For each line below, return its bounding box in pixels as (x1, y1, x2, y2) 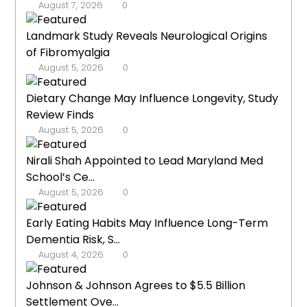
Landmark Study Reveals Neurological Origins (26, 28, 268, 45)
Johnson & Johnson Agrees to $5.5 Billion (26, 278, 246, 294)
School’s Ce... (26, 169, 95, 186)
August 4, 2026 (38, 248, 104, 262)
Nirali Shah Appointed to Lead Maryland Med (26, 153, 264, 169)
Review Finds (26, 107, 95, 123)
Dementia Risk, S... (26, 232, 121, 248)
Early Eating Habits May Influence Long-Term (26, 215, 269, 232)
